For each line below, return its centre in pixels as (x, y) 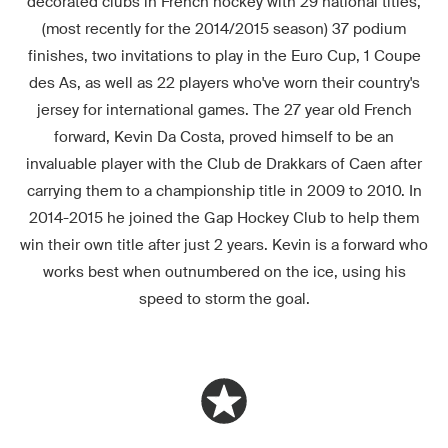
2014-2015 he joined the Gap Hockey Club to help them (224, 217)
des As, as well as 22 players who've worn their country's (224, 82)
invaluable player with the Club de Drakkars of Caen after (224, 163)
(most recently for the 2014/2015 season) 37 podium (224, 28)
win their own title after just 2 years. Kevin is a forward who (224, 244)
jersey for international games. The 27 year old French (224, 109)
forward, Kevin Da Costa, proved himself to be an (224, 136)
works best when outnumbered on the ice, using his (224, 271)
